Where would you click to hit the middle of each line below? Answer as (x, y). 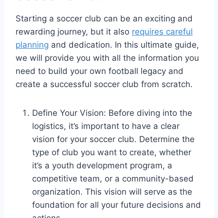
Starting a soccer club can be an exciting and (104, 18)
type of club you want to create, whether (112, 152)
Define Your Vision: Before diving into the (112, 113)
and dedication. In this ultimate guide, (124, 45)
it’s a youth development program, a (102, 165)
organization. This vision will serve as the (112, 191)
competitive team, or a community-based (113, 178)
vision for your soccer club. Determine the (113, 139)
